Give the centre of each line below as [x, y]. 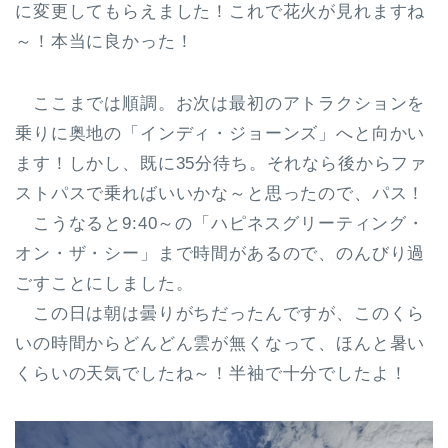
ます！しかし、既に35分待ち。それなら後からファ [221, 163]
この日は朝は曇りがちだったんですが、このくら [220, 313]
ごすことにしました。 [104, 283]
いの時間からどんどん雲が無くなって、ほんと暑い [220, 343]
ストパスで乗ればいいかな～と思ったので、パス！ [220, 193]
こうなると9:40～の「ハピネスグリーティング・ [220, 223]
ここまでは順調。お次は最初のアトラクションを [220, 103]
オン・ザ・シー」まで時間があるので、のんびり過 [220, 253]
